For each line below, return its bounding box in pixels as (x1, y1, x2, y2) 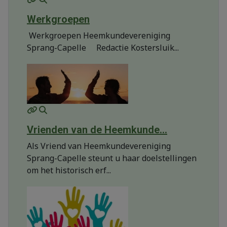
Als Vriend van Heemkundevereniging (27, 140, 171, 152)
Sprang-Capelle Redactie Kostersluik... (27, 42, 179, 54)
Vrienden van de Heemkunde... (27, 124, 167, 136)
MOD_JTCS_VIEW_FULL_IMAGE (47, 105, 184, 114)
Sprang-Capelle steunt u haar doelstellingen (27, 153, 197, 164)
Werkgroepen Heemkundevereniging (27, 30, 170, 42)
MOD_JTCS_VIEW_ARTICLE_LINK (36, 105, 181, 114)
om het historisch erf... (27, 165, 111, 176)
